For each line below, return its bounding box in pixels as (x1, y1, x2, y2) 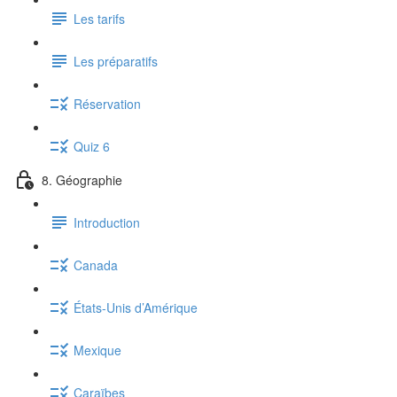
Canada (74, 255, 118, 274)
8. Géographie (42, 170, 122, 189)
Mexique (74, 340, 121, 359)
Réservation (74, 94, 141, 113)
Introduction (74, 213, 140, 231)
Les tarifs (74, 9, 125, 27)
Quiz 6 (74, 136, 110, 155)
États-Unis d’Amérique (74, 298, 198, 316)
